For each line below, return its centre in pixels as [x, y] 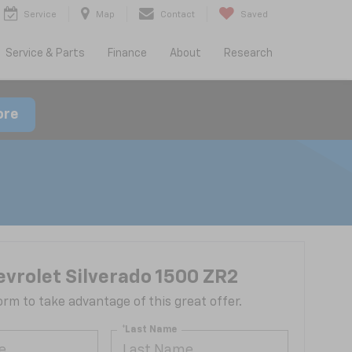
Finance [127, 54]
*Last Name [150, 330]
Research [248, 54]
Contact [178, 15]
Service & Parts [45, 54]
